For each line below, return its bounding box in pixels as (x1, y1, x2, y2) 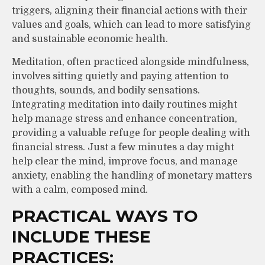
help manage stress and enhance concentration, (12, 113, 237, 124)
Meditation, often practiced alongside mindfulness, (12, 56, 249, 67)
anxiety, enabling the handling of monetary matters (12, 170, 252, 181)
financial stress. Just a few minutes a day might (12, 141, 234, 153)
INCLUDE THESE (12, 226, 150, 247)
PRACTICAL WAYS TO (12, 205, 198, 226)
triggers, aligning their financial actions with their (12, 5, 247, 16)
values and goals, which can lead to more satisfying (12, 19, 251, 30)
